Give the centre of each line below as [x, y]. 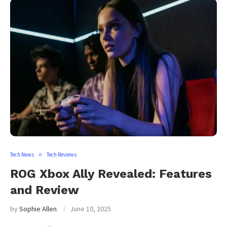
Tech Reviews [62, 155]
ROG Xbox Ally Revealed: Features [111, 174]
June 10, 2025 [90, 209]
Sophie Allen [38, 209]
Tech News [22, 155]
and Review [45, 190]
